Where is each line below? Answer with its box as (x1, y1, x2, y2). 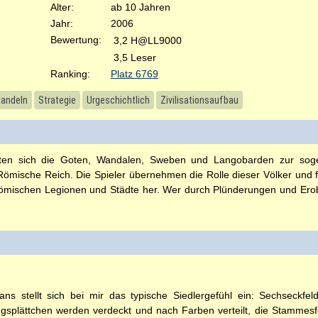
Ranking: (50, 68, 90, 79)
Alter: (50, 1, 74, 13)
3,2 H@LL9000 (114, 34, 182, 46)
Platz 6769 (111, 68, 158, 79)
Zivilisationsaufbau (160, 94, 238, 106)
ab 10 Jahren (111, 1, 170, 13)
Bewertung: (50, 34, 102, 45)
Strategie (38, 94, 76, 106)
